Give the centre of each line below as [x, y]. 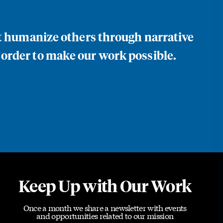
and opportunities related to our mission [105, 215]
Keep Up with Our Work [105, 185]
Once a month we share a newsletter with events [105, 207]
